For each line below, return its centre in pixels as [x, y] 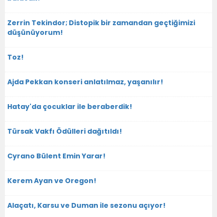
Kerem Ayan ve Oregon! [52, 180]
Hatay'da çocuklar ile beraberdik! [70, 106]
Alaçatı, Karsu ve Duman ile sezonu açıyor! [86, 205]
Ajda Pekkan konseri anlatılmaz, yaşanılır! [85, 82]
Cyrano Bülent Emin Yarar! [56, 156]
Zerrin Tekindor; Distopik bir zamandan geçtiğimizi [101, 23]
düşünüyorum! [35, 32]
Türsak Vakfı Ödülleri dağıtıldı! [65, 131]
